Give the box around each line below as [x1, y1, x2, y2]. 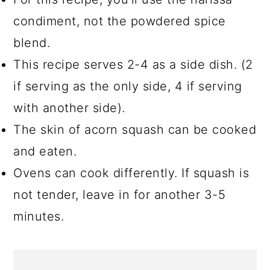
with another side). [13, 100, 125, 115]
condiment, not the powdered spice [13, 13, 226, 28]
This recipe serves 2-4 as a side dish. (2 [13, 57, 253, 72]
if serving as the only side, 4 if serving [13, 78, 242, 93]
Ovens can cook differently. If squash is [13, 165, 250, 180]
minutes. [13, 209, 64, 224]
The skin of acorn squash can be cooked [13, 122, 257, 137]
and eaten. [13, 143, 77, 159]
